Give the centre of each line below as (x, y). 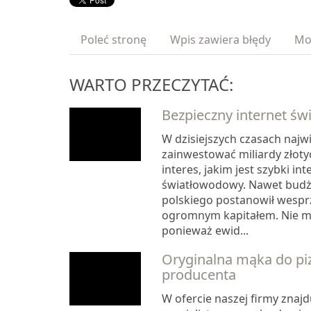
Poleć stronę (114, 40)
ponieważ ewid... (205, 231)
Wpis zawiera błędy (220, 40)
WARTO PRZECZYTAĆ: (151, 85)
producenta (199, 275)
